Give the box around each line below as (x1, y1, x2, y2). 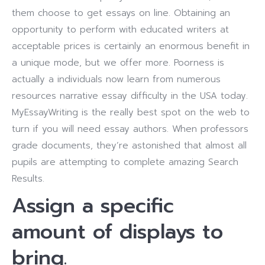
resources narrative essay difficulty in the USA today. (12, 89, 248, 102)
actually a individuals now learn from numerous (12, 73, 221, 86)
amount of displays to (12, 216, 223, 247)
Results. (12, 172, 44, 185)
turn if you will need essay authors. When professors (12, 122, 248, 135)
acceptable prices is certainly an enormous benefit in (12, 40, 250, 53)
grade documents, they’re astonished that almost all (12, 139, 247, 152)
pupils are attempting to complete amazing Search (12, 156, 238, 169)
